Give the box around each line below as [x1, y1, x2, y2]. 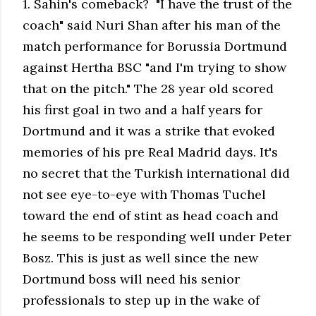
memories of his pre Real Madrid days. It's [23, 143, 278, 160]
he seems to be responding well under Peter [23, 228, 291, 245]
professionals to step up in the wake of [23, 291, 260, 308]
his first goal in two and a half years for [23, 101, 262, 118]
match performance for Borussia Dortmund [23, 37, 287, 54]
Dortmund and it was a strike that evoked [23, 122, 275, 139]
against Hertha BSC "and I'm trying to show [23, 59, 286, 75]
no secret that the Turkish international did [23, 164, 290, 181]
